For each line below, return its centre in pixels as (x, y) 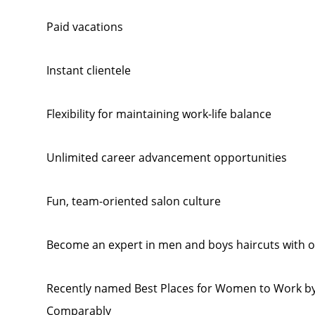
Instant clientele (88, 70)
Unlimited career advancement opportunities (166, 157)
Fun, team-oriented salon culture (133, 201)
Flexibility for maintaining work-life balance (159, 114)
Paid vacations (84, 27)
